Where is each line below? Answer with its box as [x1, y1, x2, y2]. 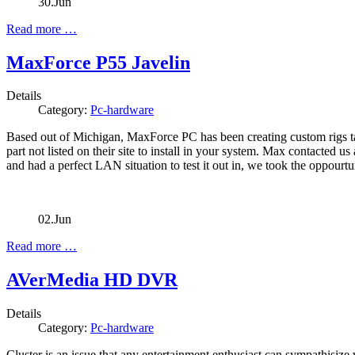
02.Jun [38, 212, 71, 227]
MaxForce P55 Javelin [6, 52, 190, 73]
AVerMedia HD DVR [6, 269, 177, 291]
